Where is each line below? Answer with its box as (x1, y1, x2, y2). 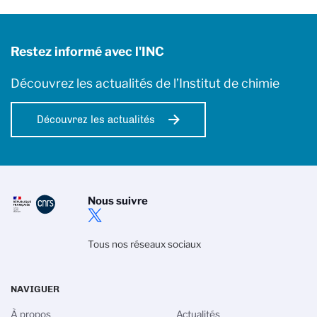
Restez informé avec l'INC (11, 43, 164, 59)
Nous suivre (87, 194, 148, 207)
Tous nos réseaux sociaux (87, 238, 201, 250)
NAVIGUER (11, 282, 59, 294)
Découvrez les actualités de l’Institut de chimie (11, 75, 279, 91)
